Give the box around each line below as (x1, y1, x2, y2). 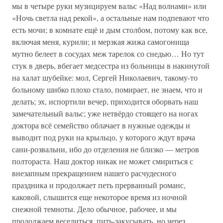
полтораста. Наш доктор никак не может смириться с (12, 156, 193, 166)
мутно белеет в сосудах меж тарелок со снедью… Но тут (12, 48, 204, 59)
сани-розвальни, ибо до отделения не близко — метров (12, 144, 199, 154)
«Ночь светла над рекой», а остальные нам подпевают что (12, 12, 209, 23)
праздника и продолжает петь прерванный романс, (12, 180, 186, 190)
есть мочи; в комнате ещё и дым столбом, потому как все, (12, 24, 208, 35)
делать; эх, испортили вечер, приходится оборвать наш (12, 96, 198, 107)
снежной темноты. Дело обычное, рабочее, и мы (12, 204, 177, 214)
